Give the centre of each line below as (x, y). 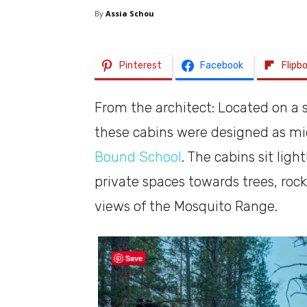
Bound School (138, 157)
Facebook (222, 66)
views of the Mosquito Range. (186, 207)
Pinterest (140, 66)
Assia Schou (130, 14)
